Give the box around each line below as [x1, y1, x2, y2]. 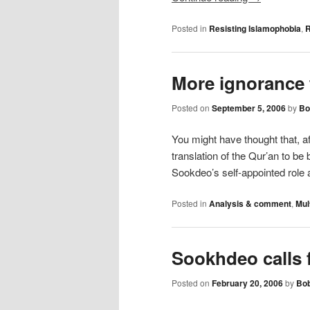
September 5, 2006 [212, 101, 286, 114]
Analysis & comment [209, 197, 291, 210]
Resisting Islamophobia [209, 22, 301, 35]
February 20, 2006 [212, 277, 283, 290]
